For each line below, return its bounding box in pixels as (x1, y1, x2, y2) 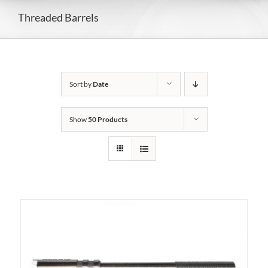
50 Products (87, 115, 127, 124)
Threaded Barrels (18, 10, 99, 24)
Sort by (69, 80, 93, 89)
